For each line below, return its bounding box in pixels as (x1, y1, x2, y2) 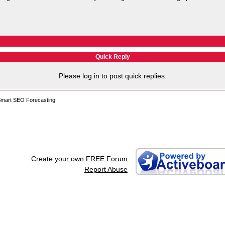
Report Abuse (84, 165, 128, 173)
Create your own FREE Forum (31, 155, 128, 163)
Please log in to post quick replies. (58, 72, 167, 80)
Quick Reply (95, 53, 130, 60)
